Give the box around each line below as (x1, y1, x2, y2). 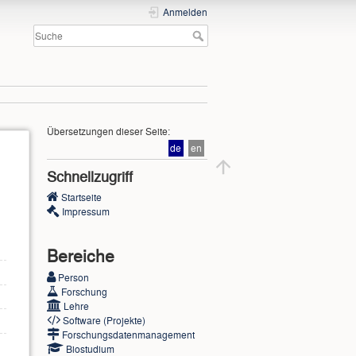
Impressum (61, 204, 110, 219)
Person (57, 270, 89, 285)
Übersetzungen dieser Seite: (46, 125, 170, 139)
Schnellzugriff (46, 164, 133, 187)
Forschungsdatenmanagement (61, 327, 195, 342)
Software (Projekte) (62, 313, 145, 328)
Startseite (60, 190, 102, 205)
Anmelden (163, 5, 207, 19)
